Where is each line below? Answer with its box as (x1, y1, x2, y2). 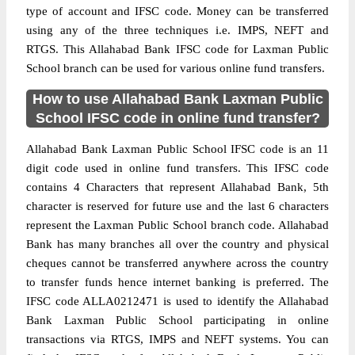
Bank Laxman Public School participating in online (26, 314, 329, 326)
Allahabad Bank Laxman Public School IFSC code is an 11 (26, 143, 329, 155)
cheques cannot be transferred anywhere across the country (26, 257, 329, 269)
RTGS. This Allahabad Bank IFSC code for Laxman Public (26, 43, 329, 55)
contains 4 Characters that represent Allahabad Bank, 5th (26, 181, 329, 193)
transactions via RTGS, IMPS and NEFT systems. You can (26, 333, 329, 345)
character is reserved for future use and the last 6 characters (26, 200, 329, 212)
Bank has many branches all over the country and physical (26, 238, 329, 250)
